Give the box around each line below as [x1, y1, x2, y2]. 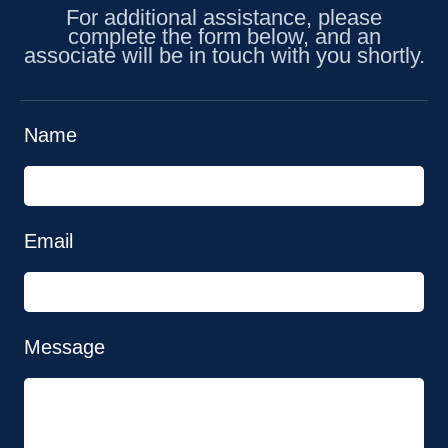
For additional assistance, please [66, 4, 382, 30]
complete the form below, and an [67, 23, 381, 49]
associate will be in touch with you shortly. [23, 42, 425, 68]
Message [24, 335, 105, 358]
